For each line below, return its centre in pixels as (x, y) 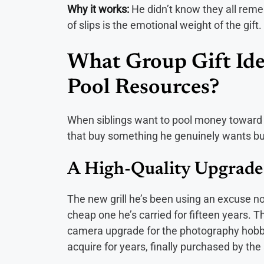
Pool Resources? (143, 88)
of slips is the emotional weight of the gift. (164, 25)
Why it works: (98, 9)
